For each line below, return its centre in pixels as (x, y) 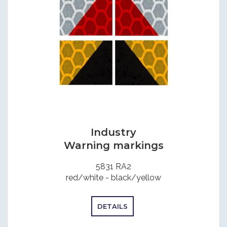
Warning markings (113, 146)
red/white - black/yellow (113, 178)
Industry (113, 133)
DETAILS (112, 206)
